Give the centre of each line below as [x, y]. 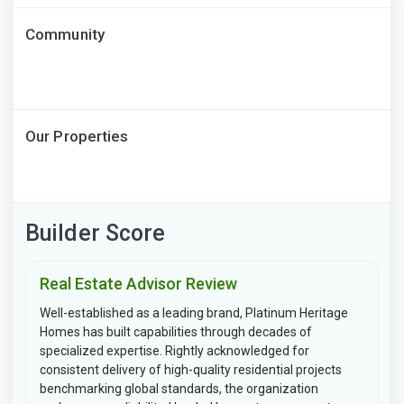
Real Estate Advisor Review [138, 284]
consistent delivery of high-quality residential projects [191, 370]
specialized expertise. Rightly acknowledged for [174, 351]
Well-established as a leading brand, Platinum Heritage [194, 313]
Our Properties [77, 136]
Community [65, 34]
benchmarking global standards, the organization [179, 389]
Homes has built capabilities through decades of [176, 332]
